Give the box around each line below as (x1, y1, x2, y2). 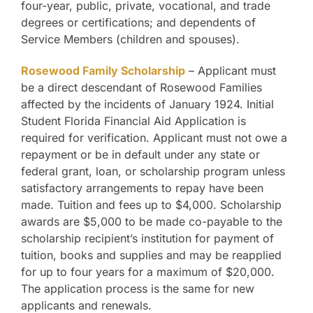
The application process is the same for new (21, 282, 254, 296)
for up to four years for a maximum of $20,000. (21, 265, 275, 279)
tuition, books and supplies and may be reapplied (21, 248, 282, 263)
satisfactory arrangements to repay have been (21, 181, 263, 196)
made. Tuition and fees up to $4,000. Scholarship (21, 198, 282, 212)
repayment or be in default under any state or (21, 147, 260, 162)
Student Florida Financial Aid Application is (21, 114, 246, 129)
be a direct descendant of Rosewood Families (21, 80, 262, 95)
